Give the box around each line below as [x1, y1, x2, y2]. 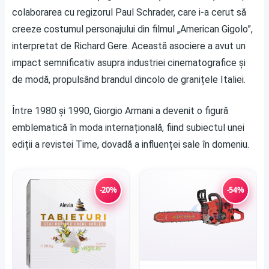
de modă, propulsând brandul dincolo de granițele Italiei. [12, 73, 246, 85]
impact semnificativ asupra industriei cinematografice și [12, 56, 246, 68]
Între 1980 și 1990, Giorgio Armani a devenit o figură [12, 104, 228, 116]
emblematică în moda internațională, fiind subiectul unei [12, 121, 244, 133]
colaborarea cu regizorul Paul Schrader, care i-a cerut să [12, 6, 246, 18]
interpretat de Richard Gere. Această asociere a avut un [12, 40, 246, 52]
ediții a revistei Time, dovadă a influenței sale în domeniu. [12, 138, 249, 150]
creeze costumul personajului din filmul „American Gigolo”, [12, 23, 253, 35]
